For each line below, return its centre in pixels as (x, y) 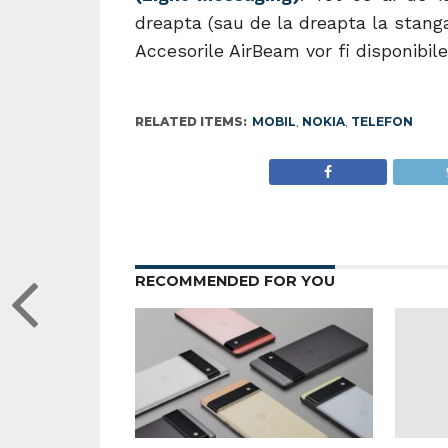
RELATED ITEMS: (190, 121)
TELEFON (381, 121)
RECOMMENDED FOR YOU (234, 281)
